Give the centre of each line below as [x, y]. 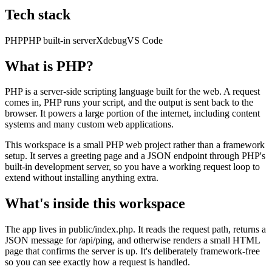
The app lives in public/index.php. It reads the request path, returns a [135, 229]
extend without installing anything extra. [82, 178]
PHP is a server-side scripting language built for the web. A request [132, 92]
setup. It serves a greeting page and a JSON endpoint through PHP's [135, 156]
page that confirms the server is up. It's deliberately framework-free [132, 251]
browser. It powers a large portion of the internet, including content [132, 114]
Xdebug [111, 40]
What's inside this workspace [95, 204]
